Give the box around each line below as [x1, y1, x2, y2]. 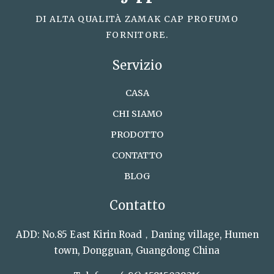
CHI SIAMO [112, 108, 162, 119]
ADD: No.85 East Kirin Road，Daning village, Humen [15, 229, 259, 240]
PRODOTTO [111, 129, 163, 140]
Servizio [112, 57, 162, 73]
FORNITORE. [105, 29, 168, 40]
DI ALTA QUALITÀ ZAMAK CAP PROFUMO [35, 13, 239, 24]
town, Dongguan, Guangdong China [54, 245, 220, 256]
